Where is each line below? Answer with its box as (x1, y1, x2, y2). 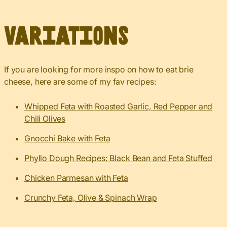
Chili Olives (24, 113, 66, 124)
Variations (4, 25, 129, 48)
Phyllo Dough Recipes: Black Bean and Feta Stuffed (24, 153, 213, 163)
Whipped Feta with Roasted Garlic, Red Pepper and (24, 101, 213, 111)
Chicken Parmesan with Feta (24, 172, 128, 183)
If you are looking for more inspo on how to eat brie (4, 64, 194, 74)
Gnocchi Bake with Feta (24, 133, 110, 143)
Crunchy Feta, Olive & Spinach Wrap (24, 192, 157, 203)
